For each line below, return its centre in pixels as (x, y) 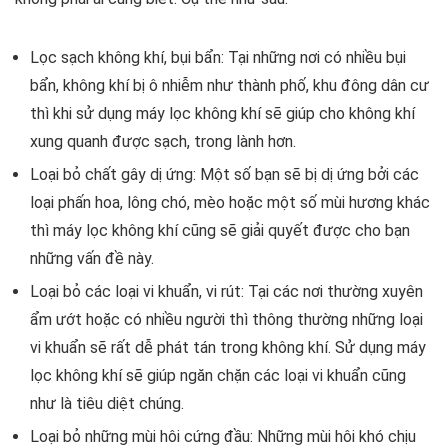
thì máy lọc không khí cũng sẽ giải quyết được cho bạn (220, 231)
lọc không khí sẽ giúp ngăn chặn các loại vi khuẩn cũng (218, 376)
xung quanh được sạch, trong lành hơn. (163, 142)
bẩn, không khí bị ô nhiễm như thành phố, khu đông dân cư (229, 86)
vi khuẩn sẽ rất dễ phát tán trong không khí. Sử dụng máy (228, 348)
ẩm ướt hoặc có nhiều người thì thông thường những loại (226, 320)
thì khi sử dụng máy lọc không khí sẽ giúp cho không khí (222, 114)
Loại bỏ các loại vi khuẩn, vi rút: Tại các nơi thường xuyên (226, 292)
